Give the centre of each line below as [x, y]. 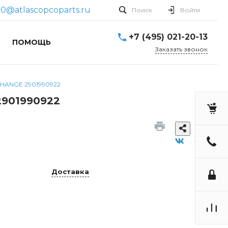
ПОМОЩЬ [31, 42]
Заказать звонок [181, 49]
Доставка [70, 172]
